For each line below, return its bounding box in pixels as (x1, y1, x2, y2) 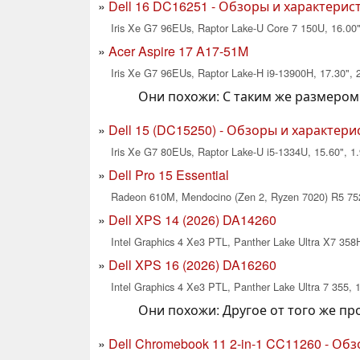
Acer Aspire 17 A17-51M (108, 41, 248, 60)
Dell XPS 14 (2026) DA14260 (108, 210, 276, 229)
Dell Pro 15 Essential (108, 165, 229, 184)
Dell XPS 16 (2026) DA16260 (108, 255, 276, 274)
